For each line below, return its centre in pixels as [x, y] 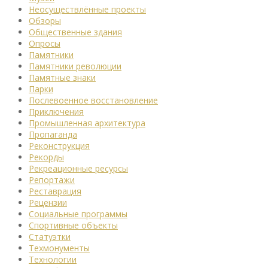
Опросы [45, 44]
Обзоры [45, 21]
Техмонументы [59, 248]
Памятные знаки [62, 78]
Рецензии [48, 203]
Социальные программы [78, 214]
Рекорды [46, 157]
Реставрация [55, 191]
